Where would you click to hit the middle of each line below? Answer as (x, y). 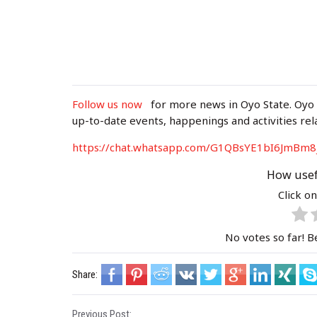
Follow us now (110, 104)
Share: (85, 275)
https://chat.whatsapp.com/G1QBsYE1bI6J (178, 147)
